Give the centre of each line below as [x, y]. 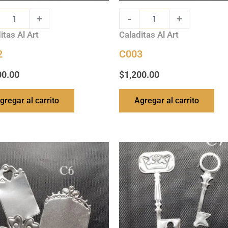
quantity [132, 156]
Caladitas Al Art [149, 35]
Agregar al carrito [167, 100]
